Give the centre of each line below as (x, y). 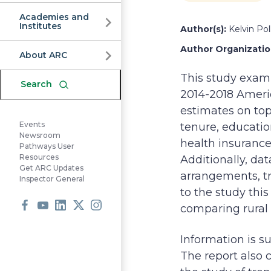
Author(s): (203, 29)
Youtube (61, 224)
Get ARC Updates (51, 168)
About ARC (43, 55)
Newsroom (40, 135)
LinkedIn (80, 224)
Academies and (54, 17)
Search (36, 84)
